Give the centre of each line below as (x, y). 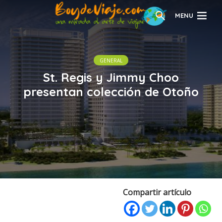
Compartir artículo (157, 192)
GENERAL (111, 60)
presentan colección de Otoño (111, 91)
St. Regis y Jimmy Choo (111, 77)
